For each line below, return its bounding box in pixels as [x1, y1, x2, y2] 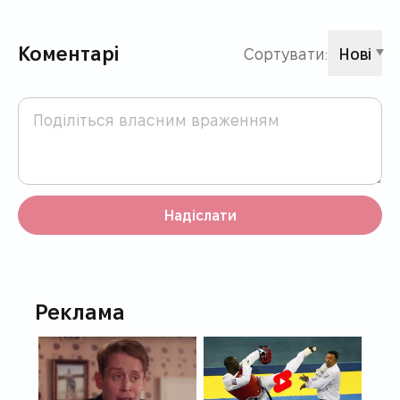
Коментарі [18, 42, 119, 64]
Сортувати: [244, 44, 328, 62]
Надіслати [163, 206, 237, 222]
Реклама [35, 298, 125, 323]
